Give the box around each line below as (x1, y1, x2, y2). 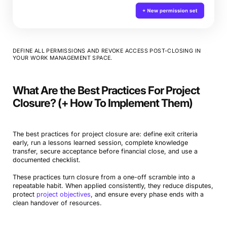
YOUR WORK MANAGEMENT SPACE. (12, 55, 112, 62)
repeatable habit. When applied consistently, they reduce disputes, (12, 182, 213, 190)
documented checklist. (12, 156, 81, 164)
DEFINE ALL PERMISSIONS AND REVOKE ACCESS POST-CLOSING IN (12, 48, 201, 55)
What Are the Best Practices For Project (12, 84, 200, 97)
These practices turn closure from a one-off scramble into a (12, 173, 195, 181)
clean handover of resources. (12, 199, 102, 207)
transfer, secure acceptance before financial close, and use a (12, 147, 198, 156)
